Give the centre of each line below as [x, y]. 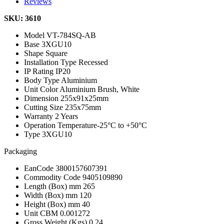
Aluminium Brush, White [99, 89]
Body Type [42, 80]
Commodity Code [53, 177]
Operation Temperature [60, 125]
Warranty [39, 116]
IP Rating [40, 71]
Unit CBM [42, 213]
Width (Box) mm [52, 195]
